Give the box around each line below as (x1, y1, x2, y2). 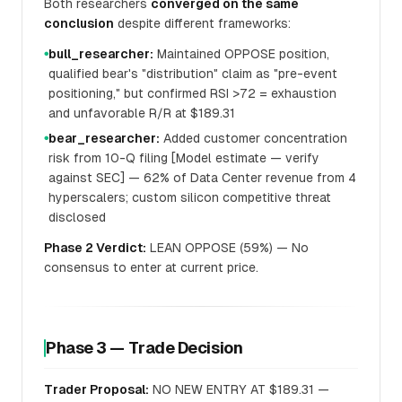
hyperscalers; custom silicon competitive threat (48, 190, 331, 205)
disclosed (48, 210, 106, 224)
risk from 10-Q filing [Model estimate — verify (48, 151, 319, 165)
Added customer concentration (160, 131, 347, 145)
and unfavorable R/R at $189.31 (48, 106, 235, 120)
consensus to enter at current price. (44, 260, 258, 275)
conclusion (44, 16, 114, 31)
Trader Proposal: (44, 382, 149, 397)
